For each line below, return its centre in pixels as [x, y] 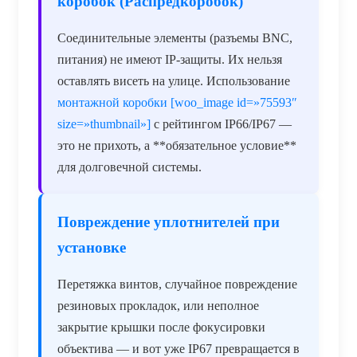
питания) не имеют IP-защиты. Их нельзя [170, 59]
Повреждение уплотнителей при [169, 222]
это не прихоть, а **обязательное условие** [177, 145]
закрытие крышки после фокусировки [161, 327]
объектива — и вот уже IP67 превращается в [178, 348]
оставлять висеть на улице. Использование [174, 80]
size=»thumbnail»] [104, 124]
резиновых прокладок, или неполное [158, 305]
